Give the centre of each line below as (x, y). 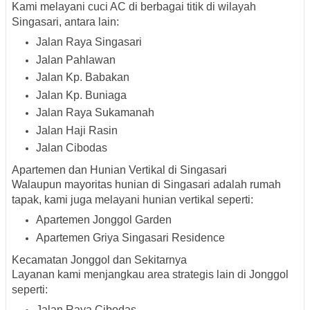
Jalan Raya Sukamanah (95, 113)
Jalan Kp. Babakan (83, 77)
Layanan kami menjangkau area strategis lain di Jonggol (150, 274)
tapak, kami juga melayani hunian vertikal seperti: (133, 200)
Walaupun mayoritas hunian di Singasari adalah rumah (146, 185)
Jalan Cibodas (72, 148)
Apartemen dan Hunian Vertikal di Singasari (119, 170)
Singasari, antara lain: (65, 22)
